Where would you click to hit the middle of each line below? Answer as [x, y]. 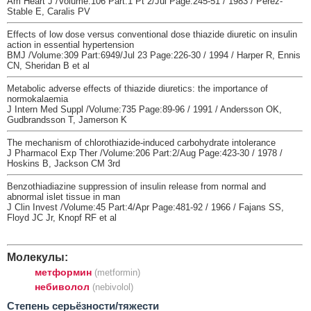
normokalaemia [37, 99]
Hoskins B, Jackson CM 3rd [64, 163]
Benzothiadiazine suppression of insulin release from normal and [136, 186]
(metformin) [117, 272]
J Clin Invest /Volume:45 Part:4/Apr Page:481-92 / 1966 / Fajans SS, [145, 207]
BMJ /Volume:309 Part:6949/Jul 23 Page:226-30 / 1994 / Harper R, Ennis [154, 55]
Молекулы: [37, 257]
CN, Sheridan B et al [48, 65]
